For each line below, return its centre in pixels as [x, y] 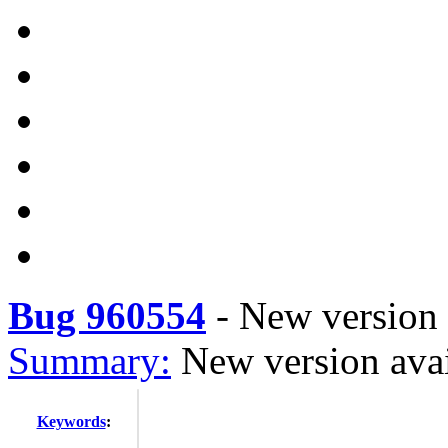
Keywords [71, 421]
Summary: [89, 360]
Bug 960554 [107, 315]
